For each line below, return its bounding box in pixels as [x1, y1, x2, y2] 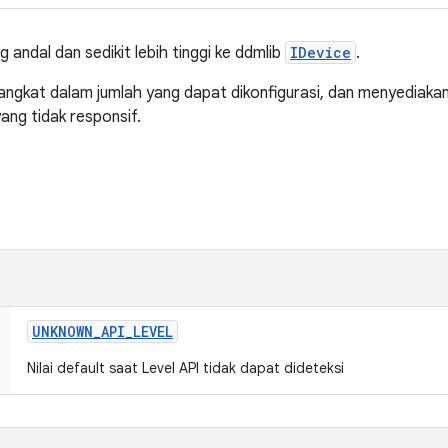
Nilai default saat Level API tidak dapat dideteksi [27, 359, 344, 377]
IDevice [290, 43, 351, 62]
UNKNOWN [32, 322, 93, 341]
